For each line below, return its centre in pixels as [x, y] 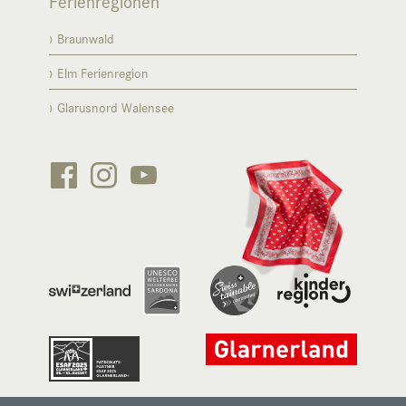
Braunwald [86, 38]
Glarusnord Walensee [116, 106]
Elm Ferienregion [103, 72]
